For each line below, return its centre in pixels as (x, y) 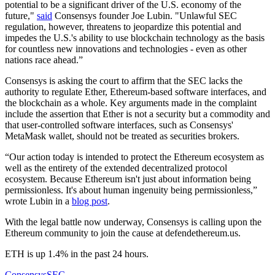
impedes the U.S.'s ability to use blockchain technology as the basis (135, 37)
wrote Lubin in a (38, 201)
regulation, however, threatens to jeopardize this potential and (123, 26)
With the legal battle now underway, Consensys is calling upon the (133, 222)
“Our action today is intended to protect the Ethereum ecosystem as (134, 157)
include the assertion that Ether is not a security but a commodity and (137, 114)
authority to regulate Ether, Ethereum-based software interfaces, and (136, 91)
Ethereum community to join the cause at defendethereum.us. (123, 233)
